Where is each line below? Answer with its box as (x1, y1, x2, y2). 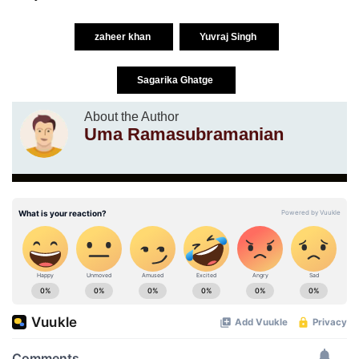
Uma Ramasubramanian (84, 123, 284, 144)
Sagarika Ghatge (137, 74, 216, 86)
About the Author (84, 109, 179, 123)
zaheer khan (94, 30, 153, 42)
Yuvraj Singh (199, 30, 259, 42)
